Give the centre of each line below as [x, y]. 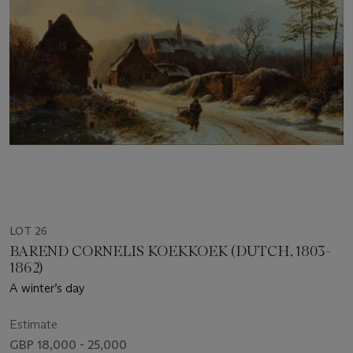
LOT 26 [28, 231]
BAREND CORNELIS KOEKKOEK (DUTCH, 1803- [170, 252]
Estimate [33, 325]
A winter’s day [47, 288]
